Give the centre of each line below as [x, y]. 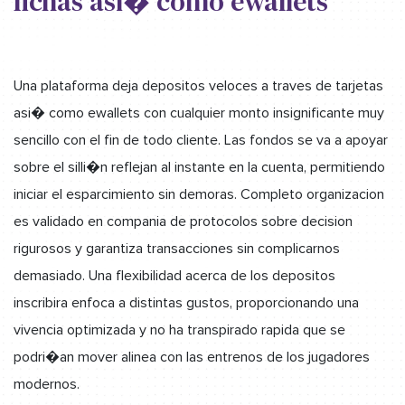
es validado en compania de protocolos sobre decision [183, 221]
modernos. [47, 384]
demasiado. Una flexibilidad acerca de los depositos [174, 275]
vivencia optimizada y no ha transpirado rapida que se [179, 330]
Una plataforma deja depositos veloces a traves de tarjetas [198, 85]
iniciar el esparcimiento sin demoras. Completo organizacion [199, 194]
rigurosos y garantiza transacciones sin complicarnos [177, 248]
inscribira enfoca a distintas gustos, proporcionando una [186, 302]
